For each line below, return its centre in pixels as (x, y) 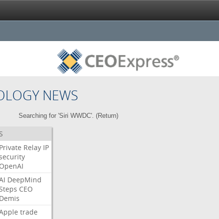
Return (107, 116)
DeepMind (24, 180)
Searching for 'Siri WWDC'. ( (58, 116)
